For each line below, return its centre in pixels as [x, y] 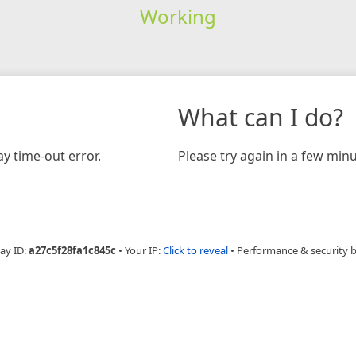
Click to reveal [195, 250]
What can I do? [261, 117]
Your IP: [144, 250]
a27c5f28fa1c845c [72, 250]
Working [178, 16]
